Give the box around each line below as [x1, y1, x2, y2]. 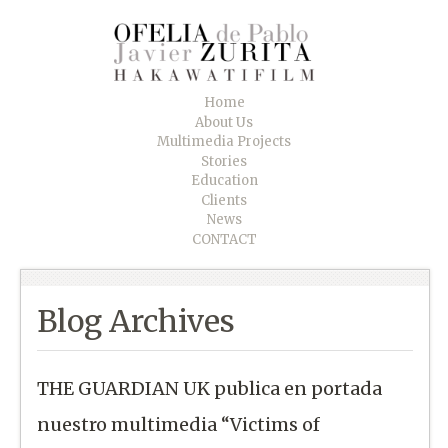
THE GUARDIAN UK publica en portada [37, 376, 383, 400]
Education [190, 172, 258, 190]
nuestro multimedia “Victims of [37, 412, 321, 436]
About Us [195, 113, 253, 131]
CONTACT [191, 230, 257, 248]
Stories [201, 152, 247, 170]
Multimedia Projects [157, 133, 291, 151]
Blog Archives [37, 301, 236, 340]
